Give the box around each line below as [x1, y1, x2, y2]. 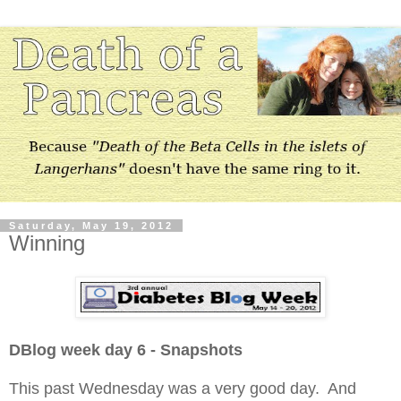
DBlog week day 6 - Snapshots [9, 341, 243, 360]
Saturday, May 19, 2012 [9, 219, 174, 231]
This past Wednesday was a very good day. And [9, 380, 356, 398]
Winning [9, 230, 85, 255]
